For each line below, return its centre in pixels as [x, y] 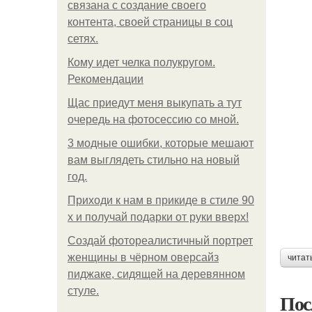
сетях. [83, 39]
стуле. [83, 291]
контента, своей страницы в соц [150, 22]
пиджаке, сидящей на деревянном [156, 274]
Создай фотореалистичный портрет [160, 241]
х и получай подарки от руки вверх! [158, 217]
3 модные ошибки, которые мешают [161, 143]
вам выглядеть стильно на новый [154, 160]
